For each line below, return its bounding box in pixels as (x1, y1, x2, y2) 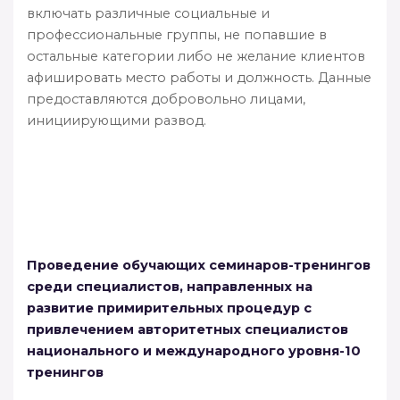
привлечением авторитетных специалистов (27, 321, 348, 337)
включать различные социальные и (27, 4, 270, 21)
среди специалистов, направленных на (27, 278, 312, 295)
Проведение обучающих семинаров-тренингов (27, 256, 371, 273)
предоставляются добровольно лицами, (27, 90, 305, 107)
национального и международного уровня (27, 342, 339, 359)
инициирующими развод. (27, 112, 206, 129)
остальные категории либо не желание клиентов (27, 47, 365, 64)
